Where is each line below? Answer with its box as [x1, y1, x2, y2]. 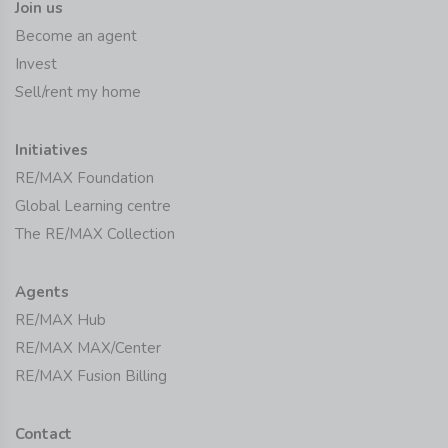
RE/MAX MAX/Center [15, 337, 161, 358]
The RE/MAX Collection [15, 223, 175, 244]
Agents [15, 281, 69, 302]
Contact [15, 423, 72, 444]
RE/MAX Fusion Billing [15, 365, 167, 386]
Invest [15, 53, 57, 74]
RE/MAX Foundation [15, 167, 154, 188]
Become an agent [15, 25, 137, 46]
